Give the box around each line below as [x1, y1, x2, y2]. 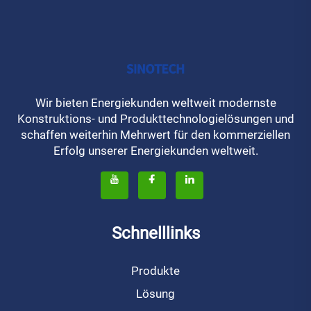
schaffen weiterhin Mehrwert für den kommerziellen [21, 128, 290, 142]
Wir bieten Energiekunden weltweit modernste [35, 96, 276, 110]
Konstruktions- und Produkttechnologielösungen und [17, 112, 294, 126]
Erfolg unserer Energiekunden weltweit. [53, 144, 258, 158]
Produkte [131, 264, 180, 278]
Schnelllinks [111, 224, 200, 244]
